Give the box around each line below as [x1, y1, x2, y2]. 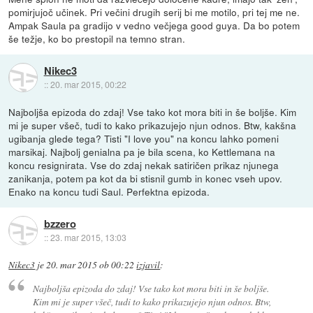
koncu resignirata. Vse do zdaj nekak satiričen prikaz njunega [8, 158, 279, 173]
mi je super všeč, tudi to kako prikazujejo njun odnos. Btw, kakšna [8, 118, 297, 133]
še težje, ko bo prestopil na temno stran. [8, 31, 186, 46]
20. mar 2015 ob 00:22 [46, 259, 135, 272]
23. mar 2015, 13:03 [50, 231, 126, 243]
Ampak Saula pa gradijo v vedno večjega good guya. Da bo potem [8, 18, 300, 33]
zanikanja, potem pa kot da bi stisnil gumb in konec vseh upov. [8, 171, 283, 186]
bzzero [43, 215, 76, 231]
